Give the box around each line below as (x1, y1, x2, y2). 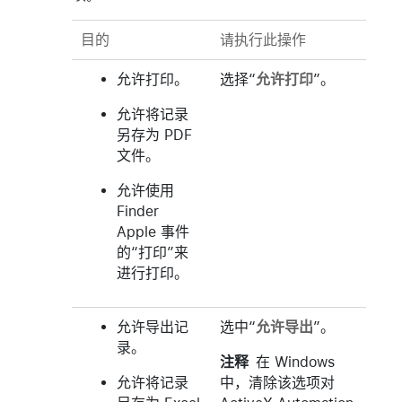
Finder (117, 202, 159, 220)
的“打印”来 (117, 243, 188, 261)
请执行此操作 (220, 31, 306, 48)
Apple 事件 (117, 223, 189, 240)
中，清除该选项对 (220, 373, 335, 391)
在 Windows (255, 353, 335, 371)
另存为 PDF (117, 126, 192, 144)
